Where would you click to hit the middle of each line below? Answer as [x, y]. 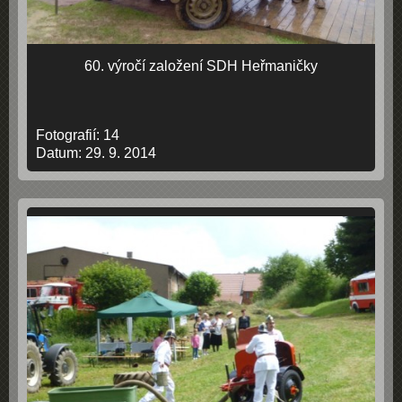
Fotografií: [70, 135]
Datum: [61, 153]
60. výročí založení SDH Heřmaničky [201, 66]
